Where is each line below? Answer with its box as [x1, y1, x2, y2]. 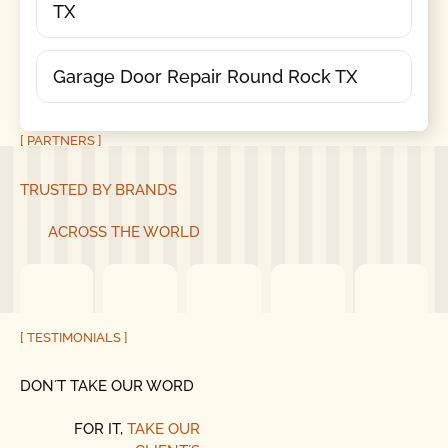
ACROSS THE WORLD [47, 223, 200, 242]
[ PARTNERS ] [19, 133, 102, 149]
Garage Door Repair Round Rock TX [52, 66, 357, 88]
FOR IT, [73, 419, 127, 438]
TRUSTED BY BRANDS [19, 180, 177, 199]
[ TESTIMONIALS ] [19, 329, 128, 345]
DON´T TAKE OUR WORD [19, 377, 194, 396]
